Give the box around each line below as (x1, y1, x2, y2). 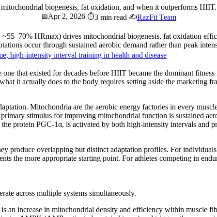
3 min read (94, 13, 127, 21)
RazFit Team (137, 13, 176, 21)
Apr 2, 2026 (47, 12, 85, 20)
